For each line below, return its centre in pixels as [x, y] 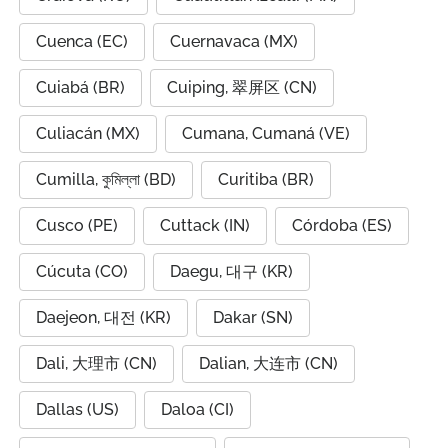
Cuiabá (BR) [80, 87]
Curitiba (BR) [266, 179]
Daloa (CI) [197, 409]
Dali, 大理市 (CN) [96, 363]
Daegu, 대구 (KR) [231, 271]
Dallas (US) [77, 409]
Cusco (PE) [77, 225]
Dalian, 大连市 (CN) [268, 363]
